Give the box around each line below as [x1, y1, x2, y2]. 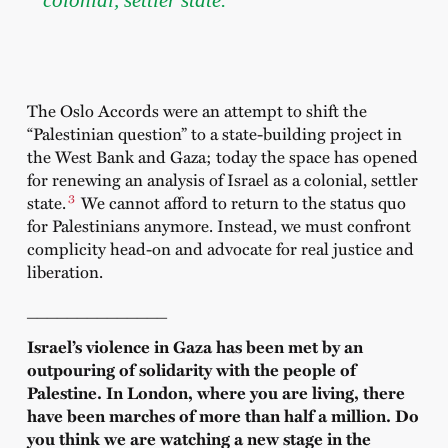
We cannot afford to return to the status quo [80, 190, 406, 215]
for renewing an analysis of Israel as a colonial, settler [26, 167, 418, 192]
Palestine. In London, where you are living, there [26, 380, 405, 406]
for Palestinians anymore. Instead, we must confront [26, 213, 411, 238]
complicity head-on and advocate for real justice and [26, 236, 414, 261]
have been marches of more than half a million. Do [26, 403, 419, 429]
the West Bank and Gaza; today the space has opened [26, 144, 418, 169]
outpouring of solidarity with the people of [26, 357, 356, 383]
